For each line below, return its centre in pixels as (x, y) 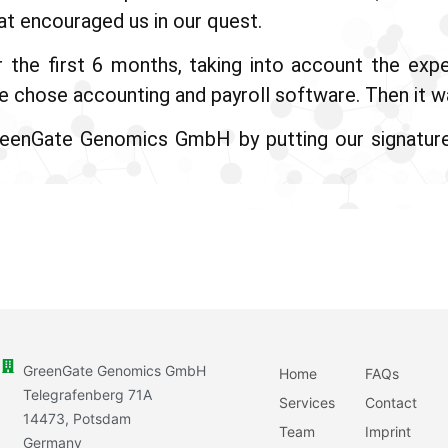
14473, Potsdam (77, 418)
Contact (391, 402)
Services (307, 402)
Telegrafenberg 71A (88, 394)
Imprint (388, 431)
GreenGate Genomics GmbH (115, 370)
